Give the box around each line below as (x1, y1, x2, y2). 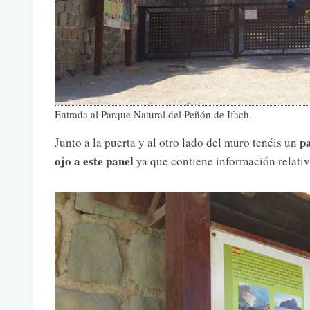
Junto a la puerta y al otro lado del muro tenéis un (54, 134, 300, 151)
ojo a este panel (54, 152, 134, 170)
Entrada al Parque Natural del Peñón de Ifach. (54, 107, 252, 122)
